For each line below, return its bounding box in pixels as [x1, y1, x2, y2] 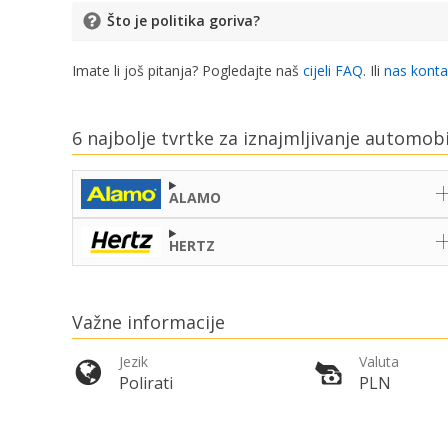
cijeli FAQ [303, 61, 363, 81]
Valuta [359, 352, 399, 372]
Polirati [119, 372, 173, 395]
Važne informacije [72, 309, 225, 334]
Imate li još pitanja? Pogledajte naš [72, 61, 303, 81]
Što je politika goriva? [107, 11, 260, 31]
